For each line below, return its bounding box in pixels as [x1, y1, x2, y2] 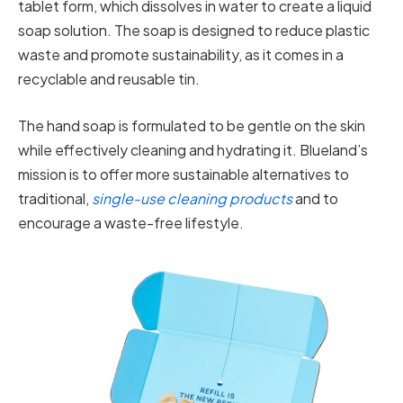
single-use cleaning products [92, 188, 292, 208]
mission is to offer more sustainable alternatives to [18, 164, 349, 184]
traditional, [18, 188, 92, 208]
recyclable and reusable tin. [18, 69, 200, 89]
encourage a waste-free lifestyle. [18, 212, 244, 232]
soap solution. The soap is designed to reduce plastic [18, 21, 370, 40]
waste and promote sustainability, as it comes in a [18, 45, 344, 65]
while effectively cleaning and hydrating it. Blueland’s [18, 139, 368, 159]
